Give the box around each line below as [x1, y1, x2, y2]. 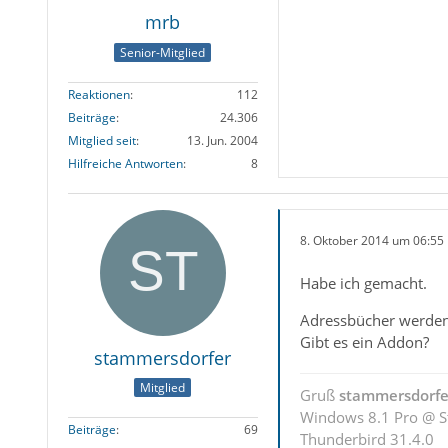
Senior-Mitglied [120, 43, 206, 61]
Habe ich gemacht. [299, 272, 427, 293]
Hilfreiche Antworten [67, 154, 183, 172]
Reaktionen [67, 85, 130, 103]
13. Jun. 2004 [186, 131, 258, 149]
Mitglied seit [67, 131, 136, 149]
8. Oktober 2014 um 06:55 [299, 232, 444, 250]
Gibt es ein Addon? [299, 331, 429, 352]
